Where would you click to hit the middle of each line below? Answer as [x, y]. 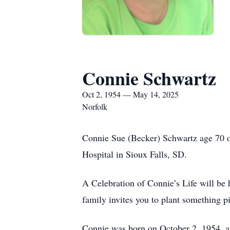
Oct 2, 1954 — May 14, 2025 [130, 94]
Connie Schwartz [149, 78]
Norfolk [95, 107]
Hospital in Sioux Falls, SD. [135, 154]
